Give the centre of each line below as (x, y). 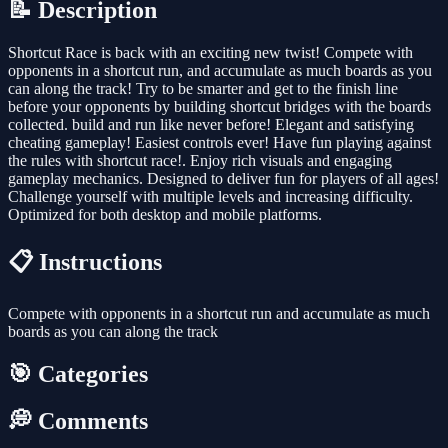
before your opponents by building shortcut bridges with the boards (219, 107)
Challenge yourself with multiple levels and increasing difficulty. (210, 197)
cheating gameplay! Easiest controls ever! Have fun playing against (219, 143)
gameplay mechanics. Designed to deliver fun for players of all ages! (223, 179)
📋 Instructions (85, 262)
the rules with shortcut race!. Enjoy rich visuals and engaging (200, 161)
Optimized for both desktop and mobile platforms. (165, 215)
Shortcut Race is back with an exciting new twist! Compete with (210, 53)
